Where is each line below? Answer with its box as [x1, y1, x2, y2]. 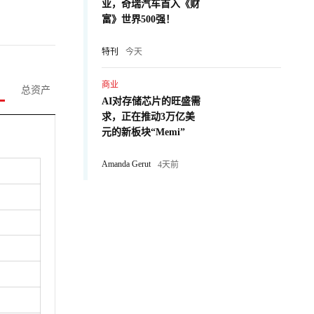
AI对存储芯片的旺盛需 [102, 96, 200, 107]
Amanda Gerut [102, 158, 151, 169]
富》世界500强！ [102, 14, 175, 25]
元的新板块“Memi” [102, 127, 185, 137]
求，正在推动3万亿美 [102, 111, 195, 122]
